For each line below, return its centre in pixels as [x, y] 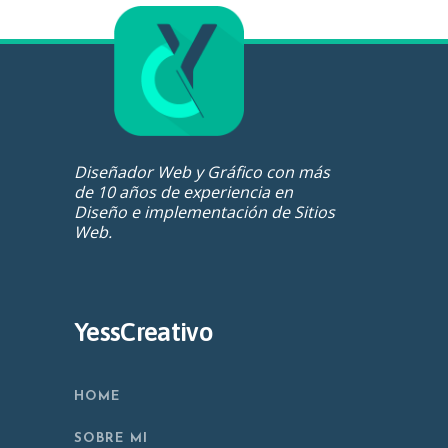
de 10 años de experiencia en [183, 191]
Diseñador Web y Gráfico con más [202, 171]
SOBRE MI [111, 439]
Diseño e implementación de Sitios [204, 211]
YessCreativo [144, 331]
